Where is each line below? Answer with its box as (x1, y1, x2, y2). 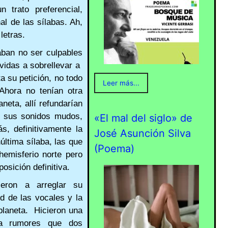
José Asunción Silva (94, 127, 191, 140)
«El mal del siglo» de (94, 112, 192, 125)
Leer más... (102, 79, 139, 88)
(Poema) (94, 142, 134, 155)
